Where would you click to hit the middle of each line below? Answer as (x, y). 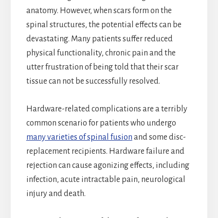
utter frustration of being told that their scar (102, 67)
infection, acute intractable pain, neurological (106, 179)
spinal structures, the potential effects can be (104, 25)
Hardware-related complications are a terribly (107, 109)
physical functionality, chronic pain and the (101, 53)
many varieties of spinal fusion (79, 137)
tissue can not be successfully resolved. (93, 81)
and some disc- (159, 137)
